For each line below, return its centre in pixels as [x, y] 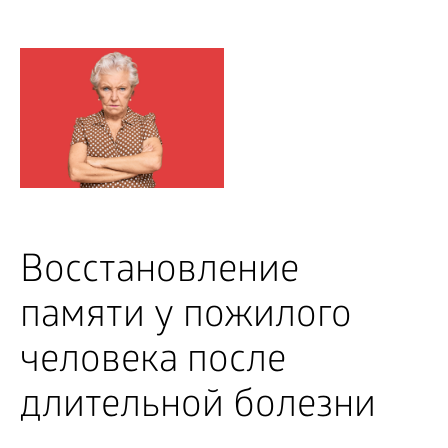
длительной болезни [198, 408]
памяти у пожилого [186, 318]
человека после [153, 363]
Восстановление [159, 273]
